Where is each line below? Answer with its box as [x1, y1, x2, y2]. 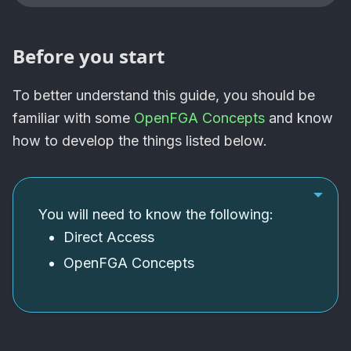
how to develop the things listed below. [13, 132, 267, 150]
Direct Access [63, 229, 154, 246]
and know [265, 110, 333, 127]
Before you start [13, 43, 165, 70]
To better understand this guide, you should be [13, 87, 315, 104]
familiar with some [13, 110, 134, 127]
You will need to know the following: [38, 206, 273, 223]
